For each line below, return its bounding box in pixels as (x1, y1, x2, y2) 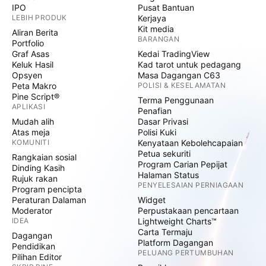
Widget (138, 195, 166, 205)
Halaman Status (138, 170, 199, 180)
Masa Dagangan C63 (138, 70, 220, 80)
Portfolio (12, 38, 44, 48)
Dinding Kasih (12, 163, 65, 173)
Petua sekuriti (138, 148, 191, 159)
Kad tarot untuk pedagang (138, 59, 241, 69)
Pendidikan (12, 241, 55, 251)
